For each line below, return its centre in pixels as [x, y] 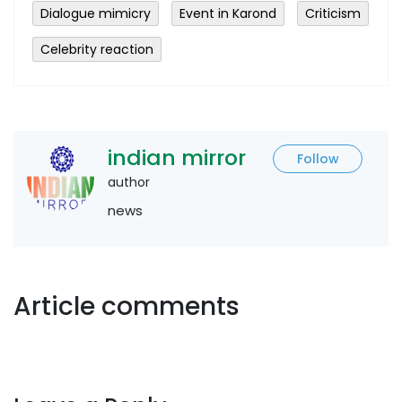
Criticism [333, 13]
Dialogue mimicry [96, 13]
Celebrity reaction [97, 49]
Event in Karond [228, 13]
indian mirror [177, 157]
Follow [318, 158]
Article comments [127, 306]
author [129, 182]
